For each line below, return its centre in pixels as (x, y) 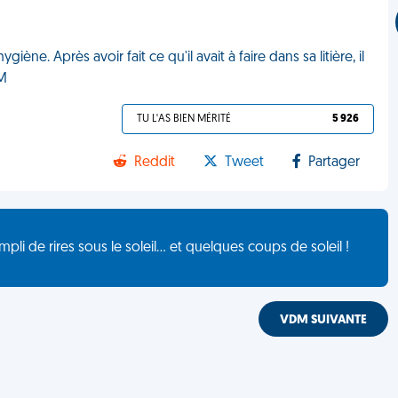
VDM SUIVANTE (324, 320)
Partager (334, 163)
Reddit (155, 163)
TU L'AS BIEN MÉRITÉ (184, 119)
